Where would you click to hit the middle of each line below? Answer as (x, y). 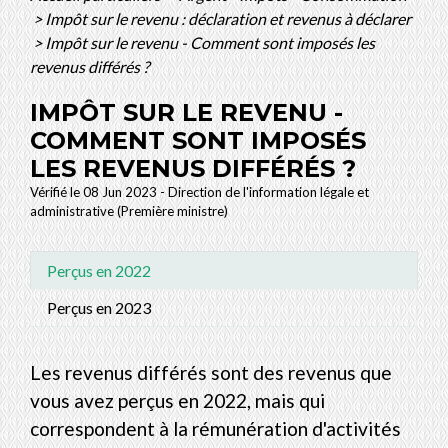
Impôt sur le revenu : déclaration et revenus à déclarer (228, 19)
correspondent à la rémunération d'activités (215, 428)
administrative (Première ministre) (129, 211)
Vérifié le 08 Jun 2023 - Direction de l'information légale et (199, 192)
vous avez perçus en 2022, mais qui (177, 400)
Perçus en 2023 (99, 307)
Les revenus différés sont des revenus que (211, 372)
